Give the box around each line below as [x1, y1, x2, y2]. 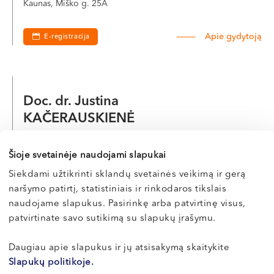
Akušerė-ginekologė [23, 136, 103, 144]
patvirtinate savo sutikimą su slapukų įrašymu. [8, 214, 216, 223]
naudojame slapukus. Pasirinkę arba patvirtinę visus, [8, 199, 246, 209]
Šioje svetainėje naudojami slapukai [8, 150, 166, 160]
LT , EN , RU [23, 156, 59, 163]
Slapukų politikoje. [8, 258, 94, 267]
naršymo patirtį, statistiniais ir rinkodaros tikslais [8, 185, 227, 194]
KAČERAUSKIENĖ [23, 112, 135, 125]
